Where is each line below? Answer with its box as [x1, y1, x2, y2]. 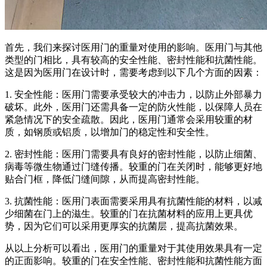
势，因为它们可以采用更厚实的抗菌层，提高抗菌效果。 [5, 221, 243, 231]
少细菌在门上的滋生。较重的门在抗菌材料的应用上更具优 [5, 208, 253, 219]
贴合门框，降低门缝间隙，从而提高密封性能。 [5, 173, 205, 184]
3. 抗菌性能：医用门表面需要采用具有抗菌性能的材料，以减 [5, 195, 262, 206]
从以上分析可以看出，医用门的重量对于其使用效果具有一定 [5, 243, 262, 253]
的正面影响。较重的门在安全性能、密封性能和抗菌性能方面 [5, 255, 262, 266]
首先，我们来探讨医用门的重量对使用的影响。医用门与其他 [5, 42, 262, 52]
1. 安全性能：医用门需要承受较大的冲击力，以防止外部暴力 [5, 89, 262, 100]
